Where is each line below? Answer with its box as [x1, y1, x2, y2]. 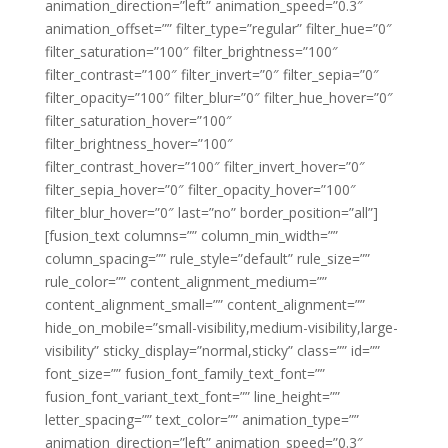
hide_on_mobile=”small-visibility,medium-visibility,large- [44, 318, 398, 337]
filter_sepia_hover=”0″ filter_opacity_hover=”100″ [44, 180, 356, 199]
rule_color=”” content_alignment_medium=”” [44, 272, 327, 291]
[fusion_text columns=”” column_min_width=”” [44, 226, 338, 245]
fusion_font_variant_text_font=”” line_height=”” [44, 387, 340, 406]
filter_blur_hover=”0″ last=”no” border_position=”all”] [44, 203, 378, 222]
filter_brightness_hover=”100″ [44, 134, 233, 153]
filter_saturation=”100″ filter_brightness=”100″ [44, 42, 338, 61]
